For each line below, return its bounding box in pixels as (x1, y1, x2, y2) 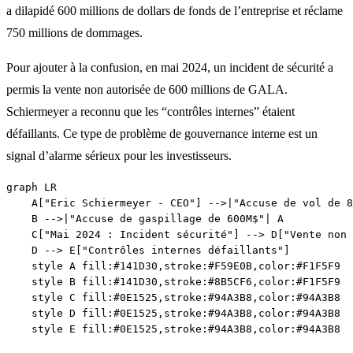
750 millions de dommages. (6, 25, 143, 39)
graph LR (6, 180, 57, 193)
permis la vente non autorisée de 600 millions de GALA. (6, 82, 288, 96)
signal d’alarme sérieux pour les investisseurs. (6, 148, 232, 162)
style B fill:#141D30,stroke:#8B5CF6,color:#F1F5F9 (6, 275, 340, 288)
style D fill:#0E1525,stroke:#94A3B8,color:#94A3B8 (6, 307, 340, 319)
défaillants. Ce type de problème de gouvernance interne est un (6, 126, 318, 140)
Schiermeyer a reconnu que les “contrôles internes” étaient (6, 104, 295, 118)
